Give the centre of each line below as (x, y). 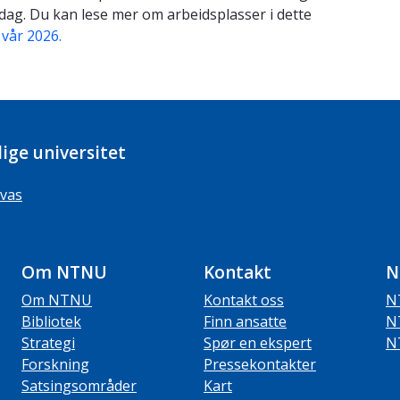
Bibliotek (51, 322)
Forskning (55, 365)
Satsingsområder (79, 386)
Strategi (48, 343)
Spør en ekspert (258, 343)
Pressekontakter (260, 365)
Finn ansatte (245, 322)
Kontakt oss (244, 300)
